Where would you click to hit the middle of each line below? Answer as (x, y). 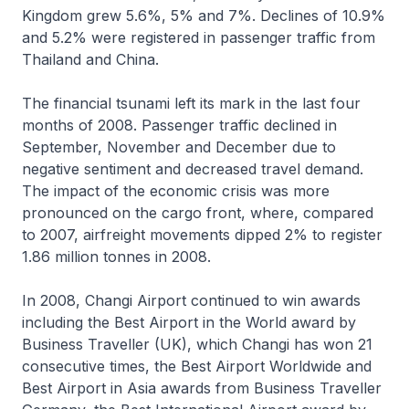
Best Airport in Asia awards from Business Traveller (202, 388)
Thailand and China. (90, 59)
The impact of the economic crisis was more (176, 191)
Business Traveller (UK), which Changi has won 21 (197, 344)
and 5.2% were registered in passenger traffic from (199, 37)
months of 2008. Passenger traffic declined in (179, 125)
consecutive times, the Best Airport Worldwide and (197, 366)
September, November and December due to (179, 147)
